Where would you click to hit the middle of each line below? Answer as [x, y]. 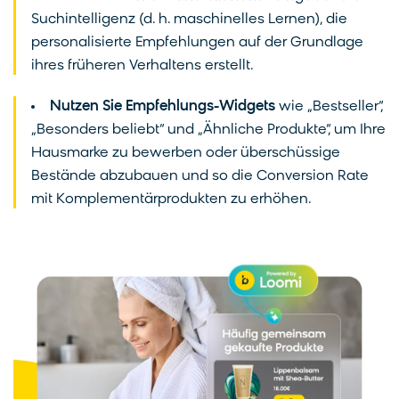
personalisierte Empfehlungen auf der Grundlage [197, 42]
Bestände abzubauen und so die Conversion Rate [200, 176]
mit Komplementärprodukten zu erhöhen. [171, 199]
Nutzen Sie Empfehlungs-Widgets [163, 106]
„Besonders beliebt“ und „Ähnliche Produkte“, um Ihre [208, 130]
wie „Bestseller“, [329, 106]
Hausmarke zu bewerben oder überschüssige [186, 153]
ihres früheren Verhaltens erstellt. [144, 65]
